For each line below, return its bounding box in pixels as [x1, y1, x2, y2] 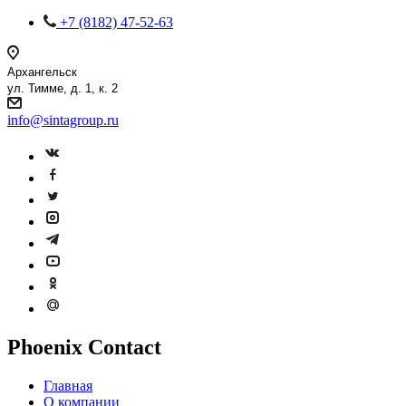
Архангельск [7, 65, 77, 79]
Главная [43, 377, 92, 393]
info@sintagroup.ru [7, 112, 119, 128]
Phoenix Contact [7, 334, 161, 359]
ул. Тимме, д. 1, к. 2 [7, 82, 118, 95]
